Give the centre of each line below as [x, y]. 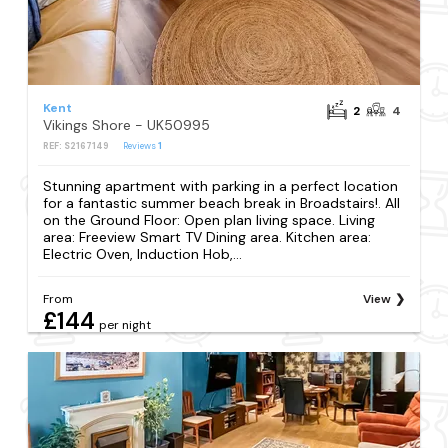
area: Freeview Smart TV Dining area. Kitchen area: [207, 237]
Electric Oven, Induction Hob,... [143, 254]
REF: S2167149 [76, 146]
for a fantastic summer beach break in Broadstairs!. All [222, 203]
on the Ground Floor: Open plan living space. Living [209, 220]
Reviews [141, 146]
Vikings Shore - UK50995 [127, 125]
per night [125, 325]
